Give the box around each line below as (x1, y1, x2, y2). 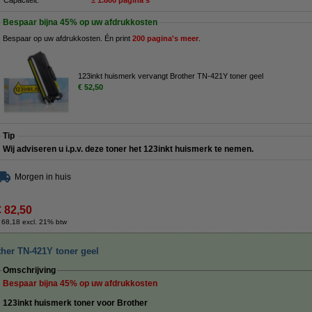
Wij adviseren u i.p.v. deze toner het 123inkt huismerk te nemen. (3, 144, 253, 154)
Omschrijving (3, 265, 56, 275)
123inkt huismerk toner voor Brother (3, 298, 148, 308)
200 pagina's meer (132, 34, 198, 42)
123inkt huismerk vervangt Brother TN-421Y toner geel (78, 71, 263, 80)
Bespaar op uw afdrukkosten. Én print (3, 34, 132, 42)
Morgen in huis (15, 172, 71, 182)
